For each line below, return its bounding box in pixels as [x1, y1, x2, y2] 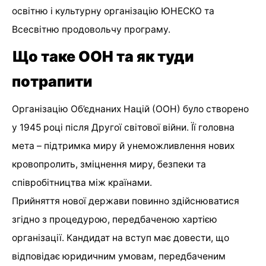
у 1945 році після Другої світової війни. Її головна [12, 122, 235, 134]
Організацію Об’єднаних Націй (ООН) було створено [12, 103, 249, 115]
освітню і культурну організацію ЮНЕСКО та [12, 5, 214, 17]
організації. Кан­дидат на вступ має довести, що [12, 232, 229, 244]
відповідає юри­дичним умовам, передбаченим [12, 251, 226, 262]
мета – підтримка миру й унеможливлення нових [12, 140, 235, 152]
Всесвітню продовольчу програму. [12, 23, 170, 35]
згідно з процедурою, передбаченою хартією [12, 214, 217, 226]
